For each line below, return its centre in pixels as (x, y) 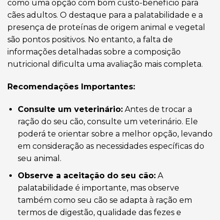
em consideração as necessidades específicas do (111, 146)
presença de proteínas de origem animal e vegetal (106, 27)
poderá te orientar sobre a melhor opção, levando (115, 134)
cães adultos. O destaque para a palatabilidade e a (105, 15)
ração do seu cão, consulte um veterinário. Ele (108, 122)
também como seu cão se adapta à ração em (105, 200)
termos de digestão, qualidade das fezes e (99, 212)
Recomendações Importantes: (71, 87)
